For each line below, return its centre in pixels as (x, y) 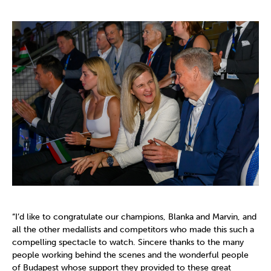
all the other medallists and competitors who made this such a (133, 229)
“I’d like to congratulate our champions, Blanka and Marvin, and (134, 217)
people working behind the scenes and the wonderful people (130, 255)
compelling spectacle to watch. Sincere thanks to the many (128, 242)
